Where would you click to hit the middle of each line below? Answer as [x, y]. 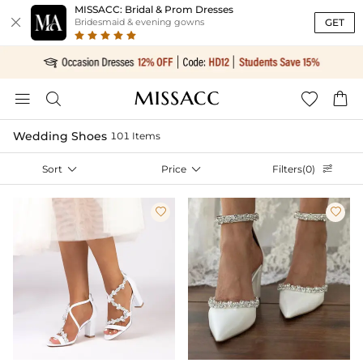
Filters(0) [295, 169]
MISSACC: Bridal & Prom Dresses [154, 10]
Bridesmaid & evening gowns [139, 22]
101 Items [135, 136]
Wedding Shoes [60, 136]
